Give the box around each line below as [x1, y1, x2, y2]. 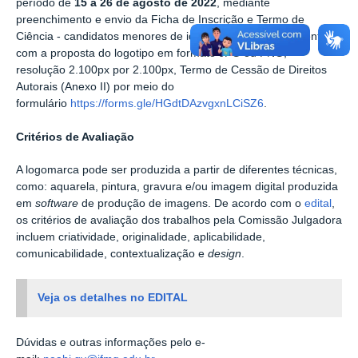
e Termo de [247, 14, 304, 26]
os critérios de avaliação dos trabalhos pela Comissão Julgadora [16, 214, 342, 227]
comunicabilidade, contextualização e [16, 248, 208, 261]
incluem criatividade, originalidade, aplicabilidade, [16, 231, 265, 244]
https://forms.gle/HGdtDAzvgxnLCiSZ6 [70, 97, 264, 109]
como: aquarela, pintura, [16, 181, 143, 193]
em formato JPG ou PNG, [157, 47, 287, 59]
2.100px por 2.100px [69, 64, 173, 76]
